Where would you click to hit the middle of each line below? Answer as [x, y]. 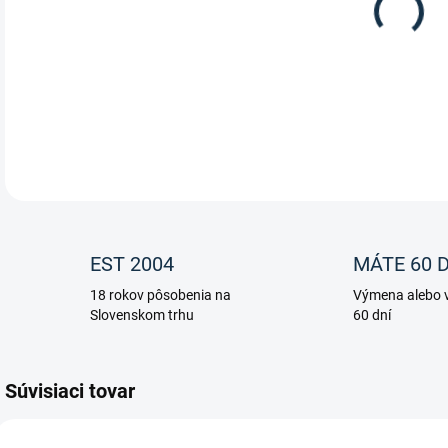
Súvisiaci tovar [70, 391]
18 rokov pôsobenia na [160, 295]
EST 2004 [132, 264]
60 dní [371, 315]
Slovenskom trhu [142, 315]
